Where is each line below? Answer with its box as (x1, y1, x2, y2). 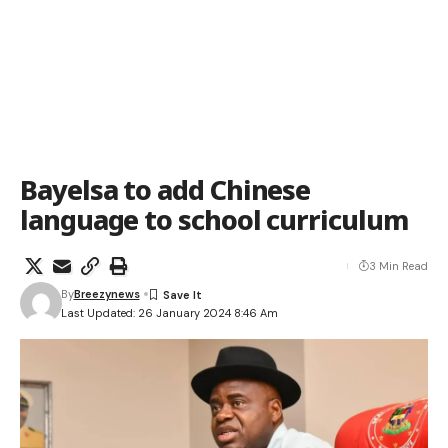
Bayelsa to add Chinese (20, 171, 311, 208)
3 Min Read (369, 259, 428, 273)
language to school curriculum (20, 201, 408, 238)
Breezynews (73, 287, 140, 301)
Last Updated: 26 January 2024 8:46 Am (60, 305, 278, 320)
